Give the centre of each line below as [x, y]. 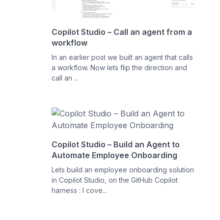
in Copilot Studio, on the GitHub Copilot [115, 180]
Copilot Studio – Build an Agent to [116, 144]
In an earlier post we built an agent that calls [123, 57]
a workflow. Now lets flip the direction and [120, 67]
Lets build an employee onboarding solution [123, 169]
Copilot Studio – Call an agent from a [122, 32]
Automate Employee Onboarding [115, 155]
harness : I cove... [80, 190]
